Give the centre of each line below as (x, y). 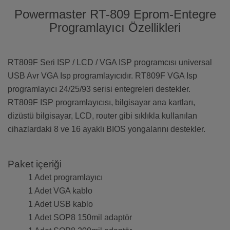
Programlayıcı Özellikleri (115, 28)
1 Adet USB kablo (61, 204)
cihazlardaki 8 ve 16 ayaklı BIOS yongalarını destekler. (107, 129)
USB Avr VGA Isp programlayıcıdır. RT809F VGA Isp (102, 76)
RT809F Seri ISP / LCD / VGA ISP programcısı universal (110, 63)
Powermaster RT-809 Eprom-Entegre (115, 14)
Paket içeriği (35, 164)
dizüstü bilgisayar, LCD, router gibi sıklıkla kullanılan (102, 116)
